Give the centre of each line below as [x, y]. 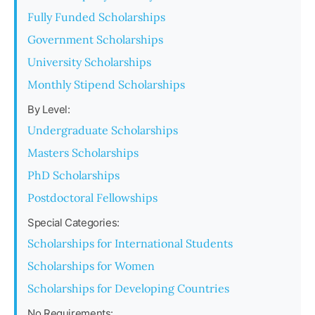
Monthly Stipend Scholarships [106, 84]
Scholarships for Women [91, 266]
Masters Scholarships [83, 153]
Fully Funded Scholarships [96, 17]
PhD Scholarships [73, 175]
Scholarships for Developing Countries [128, 288]
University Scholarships [89, 62]
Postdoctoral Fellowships [92, 198]
